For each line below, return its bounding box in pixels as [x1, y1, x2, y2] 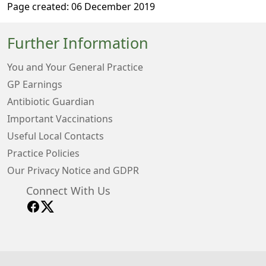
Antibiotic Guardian [7, 97, 94, 106]
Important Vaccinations [7, 114, 113, 123]
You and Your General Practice [7, 62, 143, 72]
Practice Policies [7, 148, 80, 158]
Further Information [7, 36, 148, 51]
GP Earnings [7, 80, 62, 89]
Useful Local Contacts [7, 131, 104, 141]
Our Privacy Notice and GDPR [7, 166, 139, 175]
